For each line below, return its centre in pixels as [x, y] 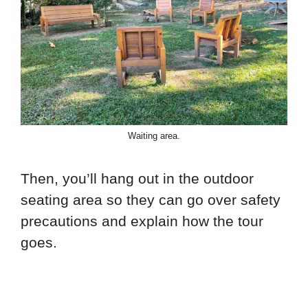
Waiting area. [154, 135]
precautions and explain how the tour [142, 221]
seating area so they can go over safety [151, 200]
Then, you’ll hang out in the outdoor [137, 179]
